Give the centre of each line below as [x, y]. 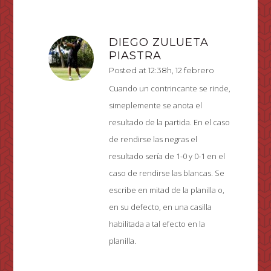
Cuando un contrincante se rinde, [170, 89]
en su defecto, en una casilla [161, 207]
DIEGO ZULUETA [159, 43]
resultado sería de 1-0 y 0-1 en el [167, 156]
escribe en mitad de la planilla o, [167, 190]
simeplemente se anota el [156, 106]
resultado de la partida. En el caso [170, 122]
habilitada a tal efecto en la [157, 224]
